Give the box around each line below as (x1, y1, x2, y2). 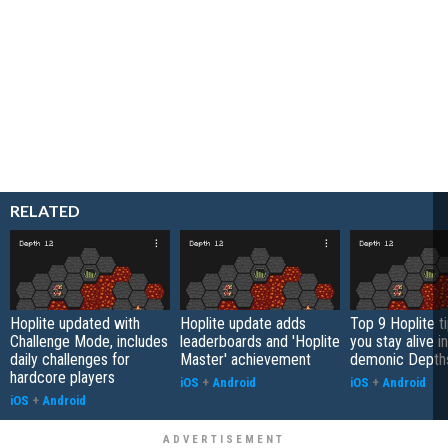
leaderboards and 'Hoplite (180, 331, 340, 351)
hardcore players (10, 367, 115, 387)
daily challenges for (10, 349, 130, 369)
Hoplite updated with (10, 313, 140, 333)
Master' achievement (180, 349, 311, 369)
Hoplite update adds (180, 313, 306, 333)
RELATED (10, 200, 80, 220)
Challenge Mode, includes (10, 331, 168, 351)
